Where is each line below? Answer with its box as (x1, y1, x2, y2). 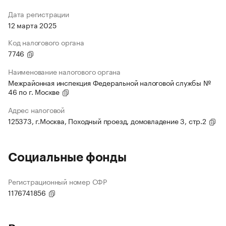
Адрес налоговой (8, 104, 65, 116)
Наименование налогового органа (8, 66, 121, 77)
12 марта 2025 (8, 19, 56, 31)
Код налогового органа (8, 36, 84, 48)
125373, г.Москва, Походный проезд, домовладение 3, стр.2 (8, 115, 208, 127)
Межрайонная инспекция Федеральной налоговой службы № (8, 77, 211, 88)
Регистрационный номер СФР (8, 176, 107, 187)
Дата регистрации (8, 8, 69, 20)
